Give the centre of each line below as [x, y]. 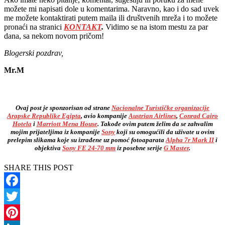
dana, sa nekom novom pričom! [54, 36]
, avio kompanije [105, 116]
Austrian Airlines [152, 116]
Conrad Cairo [199, 116]
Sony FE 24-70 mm [89, 148]
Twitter [15, 212]
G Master [176, 148]
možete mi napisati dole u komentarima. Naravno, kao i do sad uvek [111, 9]
